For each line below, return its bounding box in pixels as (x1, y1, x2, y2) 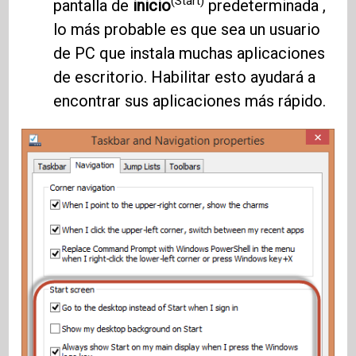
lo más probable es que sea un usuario (53, 19, 321, 39)
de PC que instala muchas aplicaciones (53, 43, 326, 63)
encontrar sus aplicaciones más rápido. (53, 91, 327, 110)
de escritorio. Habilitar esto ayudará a (53, 67, 316, 87)
